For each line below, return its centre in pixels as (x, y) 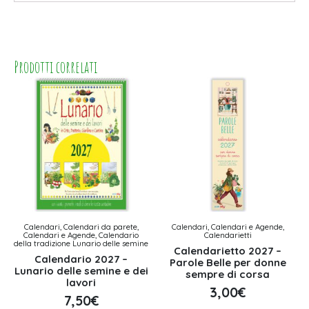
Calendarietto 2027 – (228, 250)
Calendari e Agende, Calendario (81, 236)
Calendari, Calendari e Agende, (228, 227)
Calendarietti (228, 236)
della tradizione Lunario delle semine (81, 244)
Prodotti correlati (56, 67)
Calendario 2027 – (81, 259)
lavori (81, 282)
